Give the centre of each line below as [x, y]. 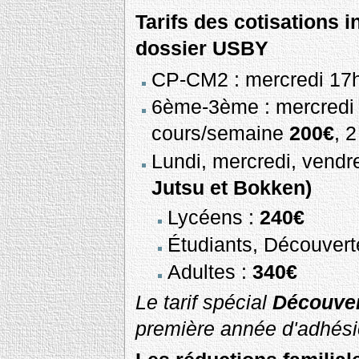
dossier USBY [202, 48]
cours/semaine [220, 133]
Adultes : [210, 272]
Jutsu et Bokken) [231, 187]
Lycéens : [214, 217]
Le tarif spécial [204, 303]
